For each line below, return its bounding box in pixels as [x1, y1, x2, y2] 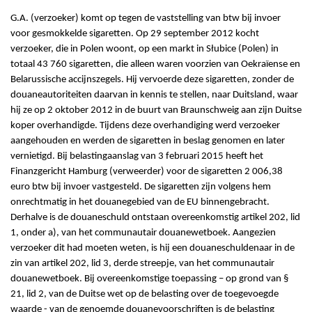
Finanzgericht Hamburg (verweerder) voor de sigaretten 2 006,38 [10, 166, 283, 178]
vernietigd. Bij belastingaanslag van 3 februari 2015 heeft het [10, 151, 263, 162]
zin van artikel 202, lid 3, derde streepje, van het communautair [10, 258, 274, 270]
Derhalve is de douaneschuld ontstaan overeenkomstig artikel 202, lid [10, 212, 300, 224]
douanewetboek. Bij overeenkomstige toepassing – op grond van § [10, 274, 288, 285]
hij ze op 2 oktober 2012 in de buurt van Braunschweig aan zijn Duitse [10, 105, 302, 116]
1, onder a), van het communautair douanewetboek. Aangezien [10, 228, 276, 239]
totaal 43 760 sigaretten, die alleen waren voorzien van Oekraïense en [10, 59, 300, 70]
